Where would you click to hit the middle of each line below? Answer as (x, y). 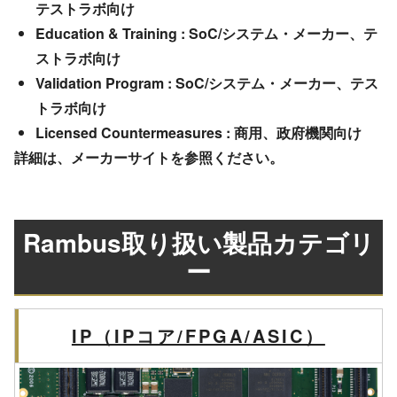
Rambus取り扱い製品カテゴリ (198, 243)
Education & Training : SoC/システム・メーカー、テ (206, 34)
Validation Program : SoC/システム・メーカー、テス (206, 83)
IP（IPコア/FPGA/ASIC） (198, 336)
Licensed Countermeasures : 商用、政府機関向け (198, 133)
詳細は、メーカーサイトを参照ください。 (148, 158)
